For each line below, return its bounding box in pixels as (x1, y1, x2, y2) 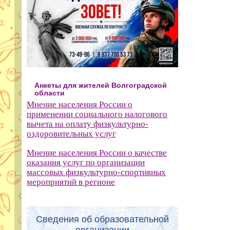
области (34, 89, 65, 97)
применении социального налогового (27, 109, 167, 119)
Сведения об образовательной (36, 214, 169, 225)
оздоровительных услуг (27, 128, 116, 139)
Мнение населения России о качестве (27, 147, 167, 158)
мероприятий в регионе (27, 177, 115, 187)
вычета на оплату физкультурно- (27, 119, 148, 129)
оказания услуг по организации (27, 157, 145, 167)
